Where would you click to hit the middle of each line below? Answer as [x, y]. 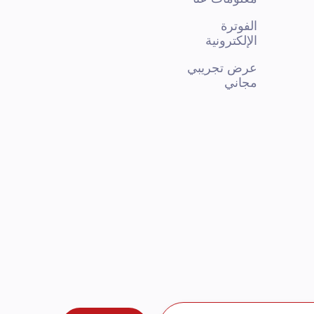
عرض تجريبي [222, 68]
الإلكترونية [231, 41]
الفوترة [239, 26]
